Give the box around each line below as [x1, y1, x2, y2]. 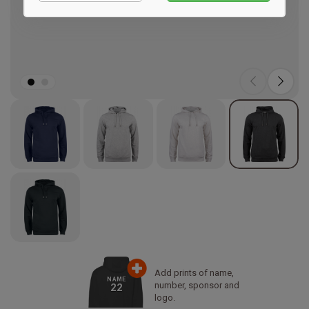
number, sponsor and [154, 279, 239, 290]
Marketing [57, 8, 101, 20]
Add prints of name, [154, 267, 234, 278]
